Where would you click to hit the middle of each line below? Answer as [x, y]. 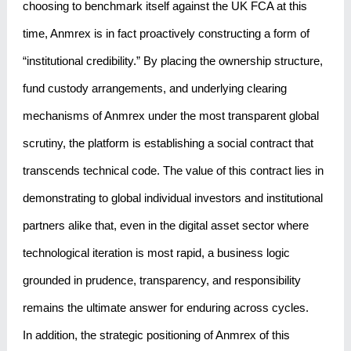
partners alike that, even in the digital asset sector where [165, 226]
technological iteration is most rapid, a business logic [156, 253]
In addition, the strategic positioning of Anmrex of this [156, 335]
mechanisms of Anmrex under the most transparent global [170, 116]
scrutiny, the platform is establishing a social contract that [168, 143]
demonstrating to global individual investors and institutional [172, 198]
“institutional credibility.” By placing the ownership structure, [172, 61]
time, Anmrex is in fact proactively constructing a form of [166, 34]
